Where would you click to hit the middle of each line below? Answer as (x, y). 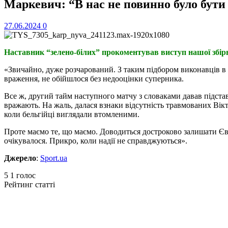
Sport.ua (54, 158)
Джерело (20, 158)
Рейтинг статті (30, 184)
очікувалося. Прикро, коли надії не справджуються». (96, 140)
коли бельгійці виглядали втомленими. (72, 114)
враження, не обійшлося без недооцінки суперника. (94, 78)
